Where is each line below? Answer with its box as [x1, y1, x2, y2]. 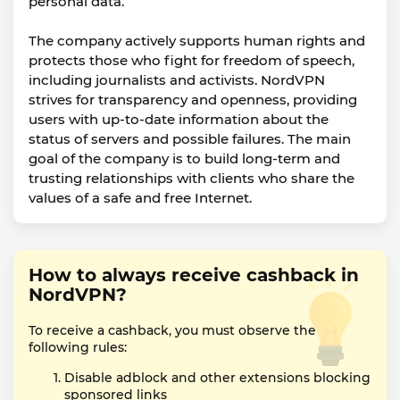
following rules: [29, 339, 127, 355]
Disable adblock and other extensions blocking [64, 370, 371, 386]
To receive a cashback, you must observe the [29, 322, 316, 338]
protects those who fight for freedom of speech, [29, 52, 354, 69]
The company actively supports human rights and [29, 32, 365, 49]
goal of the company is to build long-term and [29, 150, 340, 167]
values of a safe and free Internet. [29, 189, 252, 206]
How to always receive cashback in [29, 264, 359, 286]
